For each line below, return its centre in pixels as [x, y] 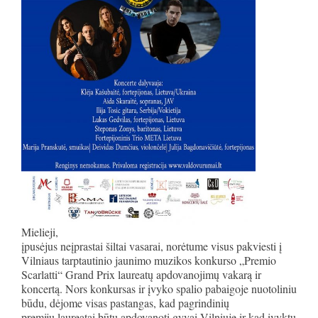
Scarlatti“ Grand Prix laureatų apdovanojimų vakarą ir [141, 274]
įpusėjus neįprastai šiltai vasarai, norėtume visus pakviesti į [152, 246]
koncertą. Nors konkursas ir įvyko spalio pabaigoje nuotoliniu [159, 288]
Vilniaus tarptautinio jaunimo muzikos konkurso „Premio [149, 260]
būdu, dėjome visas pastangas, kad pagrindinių [125, 302]
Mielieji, [40, 231]
